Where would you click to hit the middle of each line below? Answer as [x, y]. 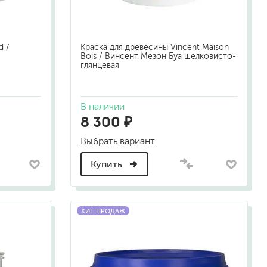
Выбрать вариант [118, 141]
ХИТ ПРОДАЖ [103, 211]
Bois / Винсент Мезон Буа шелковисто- [158, 57]
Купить [108, 164]
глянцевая [100, 66]
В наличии [103, 107]
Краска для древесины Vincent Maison [155, 48]
